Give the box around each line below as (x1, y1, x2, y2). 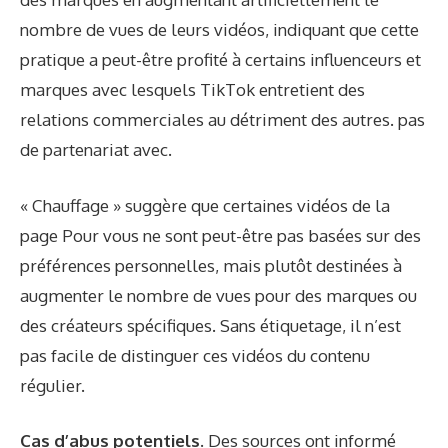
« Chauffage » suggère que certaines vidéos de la (20, 194, 390, 216)
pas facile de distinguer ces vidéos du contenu (20, 344, 370, 366)
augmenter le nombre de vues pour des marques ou (20, 284, 417, 306)
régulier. (20, 374, 85, 396)
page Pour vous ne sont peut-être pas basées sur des (20, 224, 421, 246)
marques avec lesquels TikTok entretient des (20, 79, 365, 101)
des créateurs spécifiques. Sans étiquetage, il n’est (20, 314, 401, 336)
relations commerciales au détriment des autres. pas (20, 109, 425, 131)
